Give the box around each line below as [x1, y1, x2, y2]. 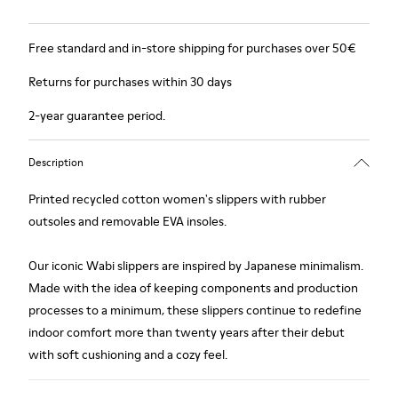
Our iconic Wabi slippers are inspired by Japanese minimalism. [28, 257, 363, 275]
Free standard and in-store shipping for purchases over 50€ [28, 39, 356, 57]
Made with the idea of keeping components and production [28, 279, 358, 297]
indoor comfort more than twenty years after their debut [28, 323, 345, 341]
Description [28, 154, 84, 170]
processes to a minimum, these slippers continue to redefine [28, 301, 362, 319]
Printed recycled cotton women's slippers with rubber [28, 190, 326, 208]
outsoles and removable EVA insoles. [28, 212, 227, 230]
